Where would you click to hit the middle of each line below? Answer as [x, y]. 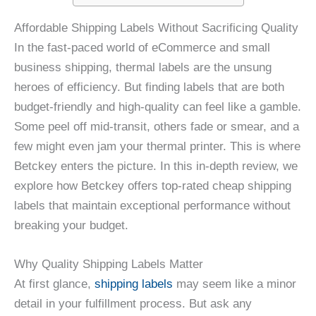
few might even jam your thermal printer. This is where [157, 147]
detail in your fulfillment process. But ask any [133, 304]
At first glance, [54, 284]
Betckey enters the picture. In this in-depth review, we [156, 166]
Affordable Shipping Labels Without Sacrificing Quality [156, 28]
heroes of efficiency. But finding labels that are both [149, 87]
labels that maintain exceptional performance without [152, 206]
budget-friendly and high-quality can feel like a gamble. [158, 107]
